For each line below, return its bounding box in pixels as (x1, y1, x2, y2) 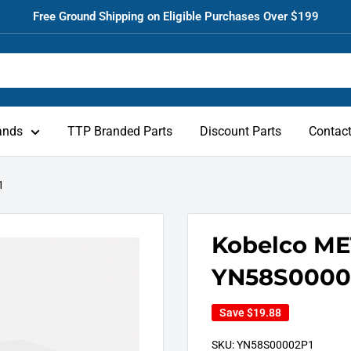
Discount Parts (200, 124, 281, 139)
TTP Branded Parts (67, 124, 172, 139)
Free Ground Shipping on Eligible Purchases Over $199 (32, 9, 319, 24)
